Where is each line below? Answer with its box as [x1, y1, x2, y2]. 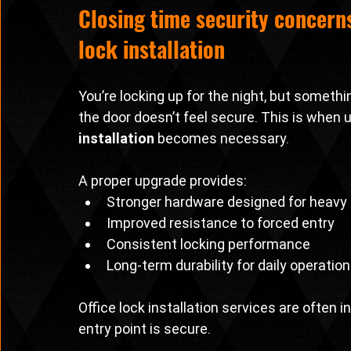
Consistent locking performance [107, 236, 310, 253]
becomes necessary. [154, 130, 289, 147]
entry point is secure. [78, 320, 211, 338]
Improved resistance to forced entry [107, 215, 335, 232]
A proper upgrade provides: [78, 172, 247, 190]
